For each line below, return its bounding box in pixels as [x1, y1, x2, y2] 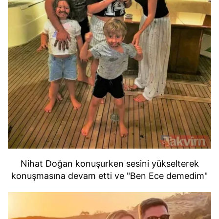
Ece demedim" [149, 170, 208, 181]
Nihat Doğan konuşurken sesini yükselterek [20, 158, 199, 169]
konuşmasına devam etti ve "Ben [11, 170, 149, 181]
